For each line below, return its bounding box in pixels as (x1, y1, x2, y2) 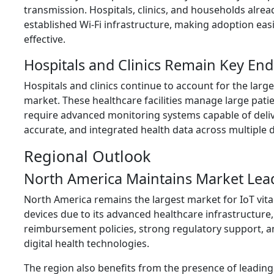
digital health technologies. (24, 236, 149, 250)
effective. (24, 32, 65, 46)
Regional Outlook (24, 145, 150, 166)
